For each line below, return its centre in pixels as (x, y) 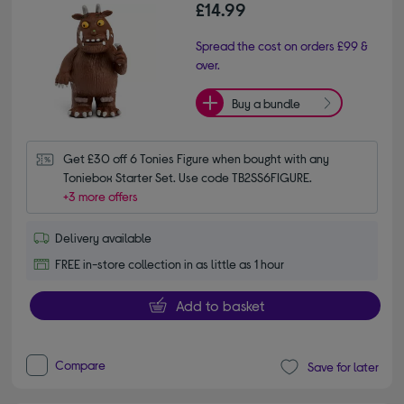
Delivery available (104, 237)
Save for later (343, 367)
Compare (81, 364)
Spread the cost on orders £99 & (282, 46)
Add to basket (220, 305)
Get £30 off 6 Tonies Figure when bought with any (197, 158)
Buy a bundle (266, 103)
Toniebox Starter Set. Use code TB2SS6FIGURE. (188, 177)
